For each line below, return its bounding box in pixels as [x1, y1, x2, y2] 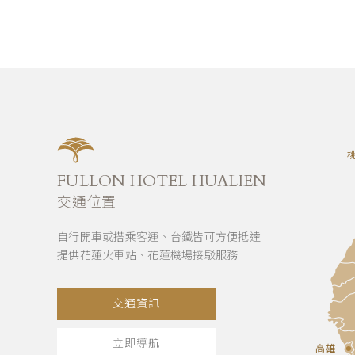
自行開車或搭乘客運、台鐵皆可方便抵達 [57, 231, 261, 243]
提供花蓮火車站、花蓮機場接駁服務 [57, 249, 239, 261]
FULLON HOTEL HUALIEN [57, 170, 267, 192]
